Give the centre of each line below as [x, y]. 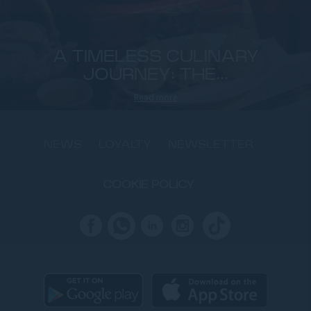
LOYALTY [125, 145]
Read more [155, 98]
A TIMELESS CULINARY [155, 57]
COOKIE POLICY [149, 185]
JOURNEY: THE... [155, 75]
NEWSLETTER [211, 145]
